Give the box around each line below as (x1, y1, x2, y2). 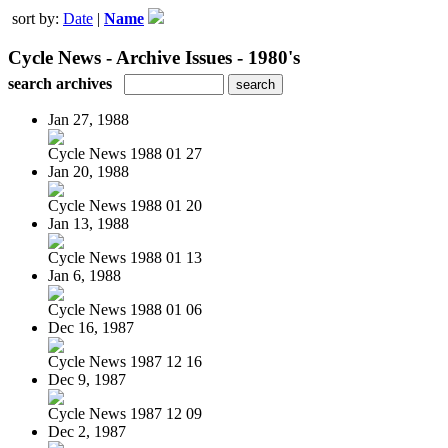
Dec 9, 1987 (48, 370, 126, 388)
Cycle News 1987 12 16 (48, 352, 202, 370)
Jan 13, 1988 (48, 214, 129, 232)
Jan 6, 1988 (48, 266, 121, 284)
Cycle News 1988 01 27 (48, 144, 202, 162)
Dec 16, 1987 (48, 318, 134, 336)
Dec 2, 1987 (48, 422, 126, 440)
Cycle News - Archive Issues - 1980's (8, 46, 300, 68)
